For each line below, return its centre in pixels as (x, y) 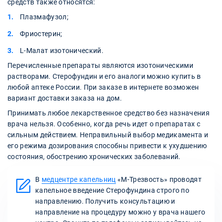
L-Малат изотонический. (62, 51)
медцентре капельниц (79, 180)
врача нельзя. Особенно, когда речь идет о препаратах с (104, 124)
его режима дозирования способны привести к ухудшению (107, 146)
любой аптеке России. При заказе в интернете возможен (103, 87)
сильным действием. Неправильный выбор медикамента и (108, 135)
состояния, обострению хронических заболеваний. (94, 157)
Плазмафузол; (44, 17)
